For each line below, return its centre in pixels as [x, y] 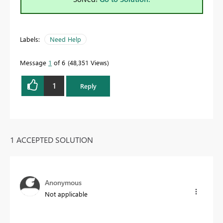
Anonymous [63, 182]
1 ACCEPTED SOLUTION [52, 139]
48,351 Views [88, 62]
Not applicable [66, 194]
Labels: [30, 39]
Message [34, 62]
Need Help [65, 39]
